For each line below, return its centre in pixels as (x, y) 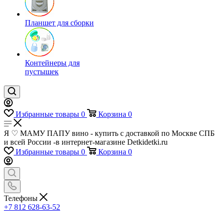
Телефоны (22, 198)
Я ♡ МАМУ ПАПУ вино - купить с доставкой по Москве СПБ (109, 133)
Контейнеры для (52, 63)
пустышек (42, 72)
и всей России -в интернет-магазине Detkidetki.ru (86, 142)
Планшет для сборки (59, 23)
